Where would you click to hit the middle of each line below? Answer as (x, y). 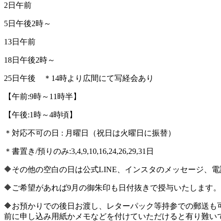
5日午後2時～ (28, 23)
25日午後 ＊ (28, 78)
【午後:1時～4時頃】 (40, 114)
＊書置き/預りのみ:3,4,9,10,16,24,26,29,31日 (79, 151)
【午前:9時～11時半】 (42, 96)
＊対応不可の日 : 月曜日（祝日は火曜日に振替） (90, 133)
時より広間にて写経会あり (107, 78)
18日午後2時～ (30, 60)
